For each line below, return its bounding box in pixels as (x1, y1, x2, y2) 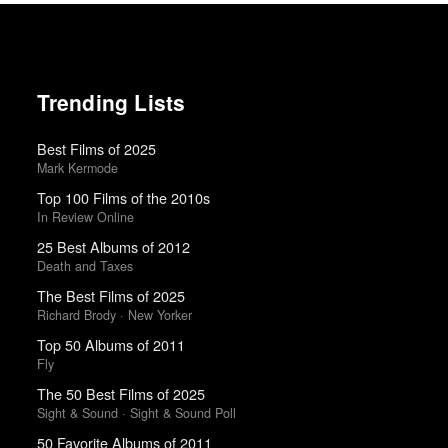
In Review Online (36, 208, 134, 227)
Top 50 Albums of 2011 (36, 334, 185, 355)
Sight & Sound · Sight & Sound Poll (36, 404, 236, 423)
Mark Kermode (36, 159, 118, 178)
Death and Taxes (36, 257, 133, 276)
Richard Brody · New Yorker (36, 306, 192, 325)
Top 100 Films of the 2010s (36, 187, 210, 208)
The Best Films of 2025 (36, 285, 185, 306)
